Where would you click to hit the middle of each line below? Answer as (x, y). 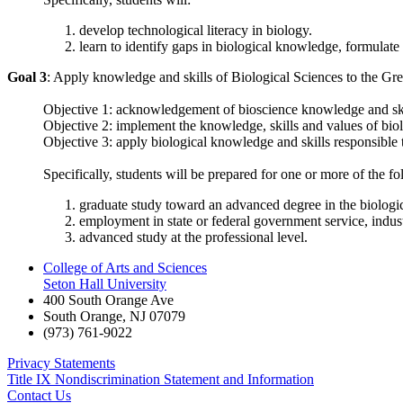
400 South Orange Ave (108, 300)
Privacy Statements (61, 363)
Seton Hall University (105, 283)
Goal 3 (27, 76)
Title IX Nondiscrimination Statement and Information (161, 379)
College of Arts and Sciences (125, 267)
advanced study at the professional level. (193, 237)
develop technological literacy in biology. (196, 30)
